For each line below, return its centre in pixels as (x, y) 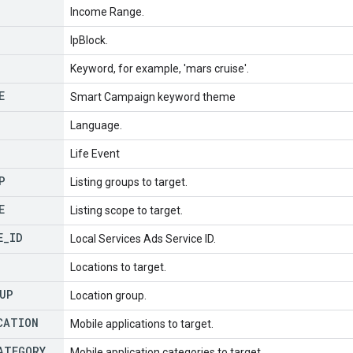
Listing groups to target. (129, 182)
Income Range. (107, 11)
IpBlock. (89, 40)
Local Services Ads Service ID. (143, 238)
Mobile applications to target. (142, 323)
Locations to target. (118, 267)
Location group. (108, 295)
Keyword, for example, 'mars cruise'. (160, 68)
